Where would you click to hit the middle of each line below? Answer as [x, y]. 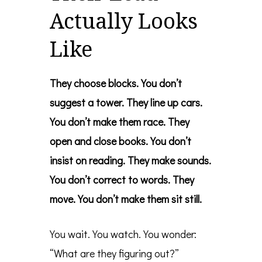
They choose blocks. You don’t [116, 83]
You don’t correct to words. [110, 180]
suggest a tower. [87, 103]
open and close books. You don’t [120, 141]
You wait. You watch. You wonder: [123, 234]
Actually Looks [124, 21]
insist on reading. [87, 161]
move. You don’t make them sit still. [126, 199]
